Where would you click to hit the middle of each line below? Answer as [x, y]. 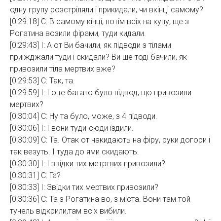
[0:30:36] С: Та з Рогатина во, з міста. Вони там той [100, 199]
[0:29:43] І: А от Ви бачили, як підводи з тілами [91, 45]
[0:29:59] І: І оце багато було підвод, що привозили [101, 92]
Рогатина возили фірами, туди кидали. [78, 33]
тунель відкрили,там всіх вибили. [68, 211]
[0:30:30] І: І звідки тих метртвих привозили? [88, 164]
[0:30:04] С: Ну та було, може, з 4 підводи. [84, 116]
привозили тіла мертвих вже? [63, 69]
